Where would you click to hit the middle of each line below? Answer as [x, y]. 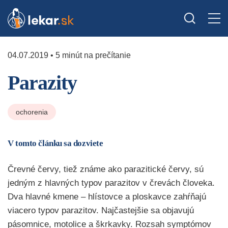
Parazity [42, 83]
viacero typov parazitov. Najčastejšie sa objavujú [101, 210]
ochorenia [32, 112]
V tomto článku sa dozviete [55, 143]
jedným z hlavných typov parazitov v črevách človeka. [111, 183]
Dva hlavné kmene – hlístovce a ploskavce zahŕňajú [107, 197]
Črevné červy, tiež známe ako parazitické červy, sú [106, 169]
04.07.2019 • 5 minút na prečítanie [69, 55]
